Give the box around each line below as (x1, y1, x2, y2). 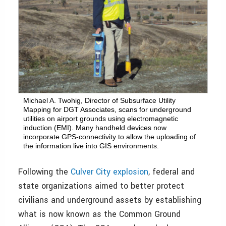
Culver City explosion (71, 166, 148, 178)
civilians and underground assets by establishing (18, 194, 201, 206)
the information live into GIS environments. (23, 142, 159, 150)
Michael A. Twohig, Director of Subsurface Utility (23, 96, 176, 105)
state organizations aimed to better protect (18, 180, 184, 192)
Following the (18, 166, 71, 178)
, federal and (148, 166, 195, 178)
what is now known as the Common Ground (18, 208, 181, 220)
